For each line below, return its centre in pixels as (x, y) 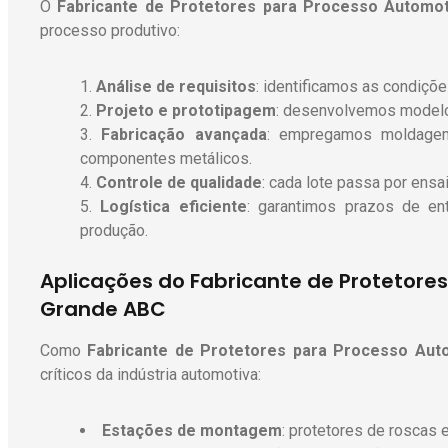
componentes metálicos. (166, 159)
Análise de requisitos (176, 87)
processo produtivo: (110, 31)
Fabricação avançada (184, 135)
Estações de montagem (192, 431)
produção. (114, 231)
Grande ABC (103, 309)
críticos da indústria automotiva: (150, 375)
